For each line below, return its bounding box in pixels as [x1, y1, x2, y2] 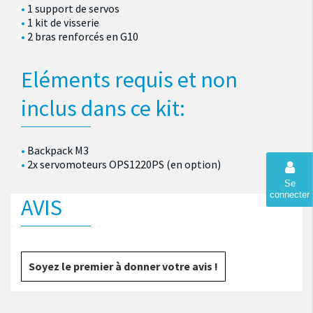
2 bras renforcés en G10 [27, 29, 139, 44]
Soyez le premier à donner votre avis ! [29, 259, 218, 274]
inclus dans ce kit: [21, 94, 185, 123]
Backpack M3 [27, 143, 89, 157]
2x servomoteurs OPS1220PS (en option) [27, 156, 221, 171]
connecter [270, 189, 310, 200]
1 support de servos [27, 1, 120, 16]
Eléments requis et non [21, 66, 238, 94]
